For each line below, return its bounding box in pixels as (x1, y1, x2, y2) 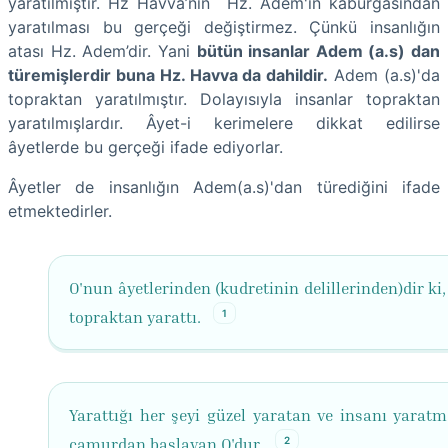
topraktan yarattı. (69, 307, 205, 328)
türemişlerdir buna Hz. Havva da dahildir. (8, 64, 329, 85)
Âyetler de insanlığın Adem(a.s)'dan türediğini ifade (8, 176, 440, 197)
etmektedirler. (8, 200, 112, 221)
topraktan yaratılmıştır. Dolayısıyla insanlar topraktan (8, 88, 440, 109)
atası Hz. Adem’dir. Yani (8, 40, 197, 61)
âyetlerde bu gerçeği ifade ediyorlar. (8, 136, 283, 157)
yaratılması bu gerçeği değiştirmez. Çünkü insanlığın (8, 16, 440, 37)
